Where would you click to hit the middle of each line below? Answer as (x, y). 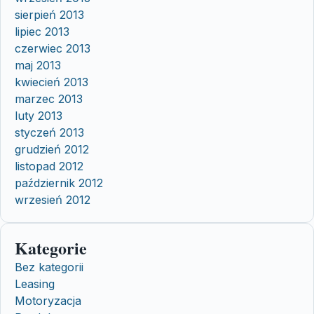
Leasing (35, 284)
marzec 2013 (49, 98)
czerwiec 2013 (53, 48)
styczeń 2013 (49, 132)
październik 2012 (59, 183)
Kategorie (51, 247)
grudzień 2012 (52, 149)
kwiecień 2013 (52, 82)
